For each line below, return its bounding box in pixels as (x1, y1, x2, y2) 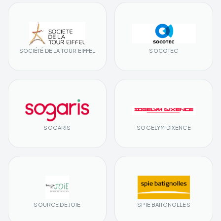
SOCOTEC (149, 47, 179, 54)
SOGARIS (43, 124, 71, 131)
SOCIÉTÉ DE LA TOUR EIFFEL (19, 47, 96, 54)
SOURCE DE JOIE (34, 201, 81, 208)
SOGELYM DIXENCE (137, 124, 191, 131)
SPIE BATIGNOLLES (137, 201, 190, 208)
